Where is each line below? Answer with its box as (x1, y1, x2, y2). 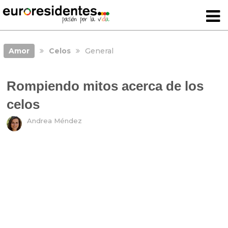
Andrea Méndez (27, 117, 82, 125)
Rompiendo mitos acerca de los (7, 78, 204, 94)
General (84, 46, 113, 55)
